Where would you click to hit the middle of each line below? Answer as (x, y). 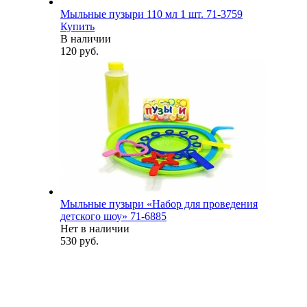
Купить (77, 26)
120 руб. (79, 51)
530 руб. (79, 241)
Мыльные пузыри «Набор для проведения (159, 204)
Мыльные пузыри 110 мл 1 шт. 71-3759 (151, 14)
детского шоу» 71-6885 (113, 216)
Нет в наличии (95, 228)
